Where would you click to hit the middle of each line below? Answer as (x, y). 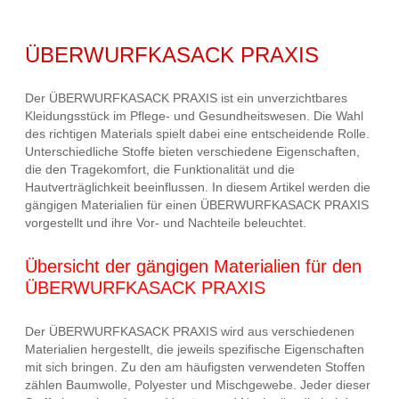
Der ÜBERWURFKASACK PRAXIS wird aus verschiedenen (190, 331)
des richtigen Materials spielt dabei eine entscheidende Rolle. (197, 134)
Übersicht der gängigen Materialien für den (193, 266)
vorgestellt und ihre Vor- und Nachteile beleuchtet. (166, 223)
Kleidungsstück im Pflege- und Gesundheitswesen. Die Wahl (194, 116)
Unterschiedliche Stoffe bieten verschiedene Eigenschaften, (192, 152)
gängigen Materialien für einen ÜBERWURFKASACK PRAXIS (197, 205)
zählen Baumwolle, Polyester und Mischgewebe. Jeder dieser (198, 384)
